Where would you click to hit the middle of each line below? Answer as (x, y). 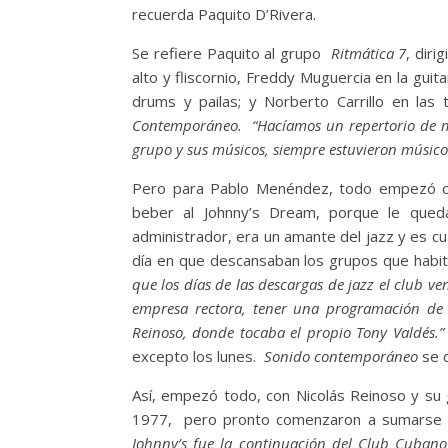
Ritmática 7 (368, 53)
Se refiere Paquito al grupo (231, 53)
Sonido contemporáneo (341, 356)
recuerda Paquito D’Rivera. (224, 14)
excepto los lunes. (198, 356)
